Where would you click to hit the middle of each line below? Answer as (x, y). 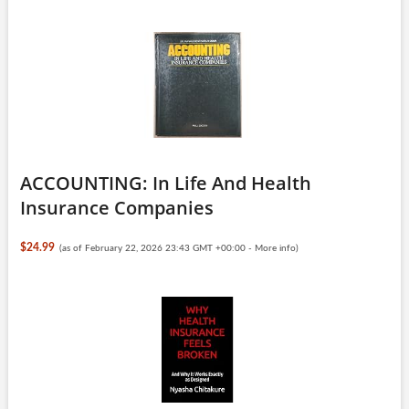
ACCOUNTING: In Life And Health (165, 183)
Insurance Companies (116, 207)
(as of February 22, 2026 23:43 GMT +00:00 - (157, 248)
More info (276, 248)
